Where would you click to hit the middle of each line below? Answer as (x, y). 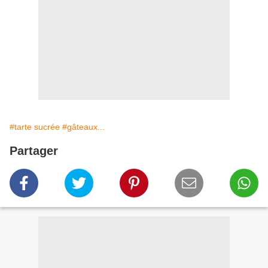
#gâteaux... (83, 127)
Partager (34, 151)
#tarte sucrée (35, 127)
